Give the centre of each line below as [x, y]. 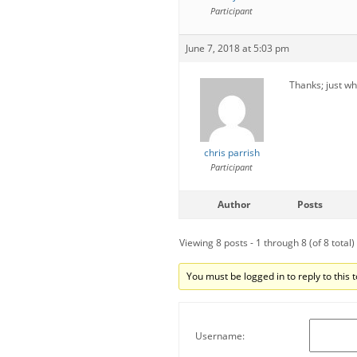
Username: [220, 335]
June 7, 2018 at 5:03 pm [237, 48]
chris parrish [231, 153]
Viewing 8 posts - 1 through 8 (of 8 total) [267, 243]
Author [233, 204]
